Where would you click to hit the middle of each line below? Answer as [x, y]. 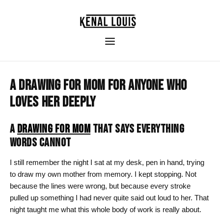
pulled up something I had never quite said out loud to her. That [109, 198]
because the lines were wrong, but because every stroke [100, 186]
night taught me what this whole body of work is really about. [106, 210]
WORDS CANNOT [41, 143]
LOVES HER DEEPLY [53, 102]
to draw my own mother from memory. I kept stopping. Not [103, 174]
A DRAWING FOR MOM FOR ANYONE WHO [98, 85]
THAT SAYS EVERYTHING [137, 129]
